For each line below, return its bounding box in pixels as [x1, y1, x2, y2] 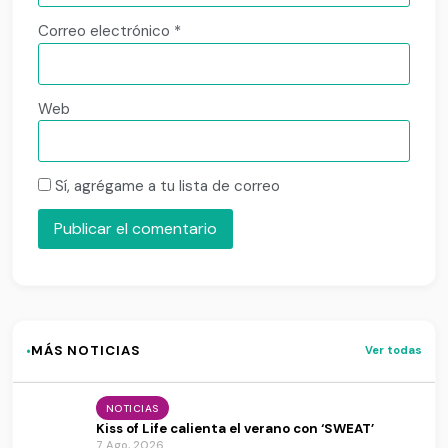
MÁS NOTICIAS [30, 342, 141, 360]
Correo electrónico [38, 21, 175, 42]
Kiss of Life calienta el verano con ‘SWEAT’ [95, 419, 374, 437]
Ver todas [365, 343, 423, 358]
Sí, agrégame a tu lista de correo [51, 176, 281, 197]
